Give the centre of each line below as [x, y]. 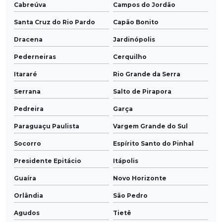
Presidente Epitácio [48, 161]
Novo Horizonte [140, 178]
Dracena [28, 40]
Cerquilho [130, 57]
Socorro [28, 144]
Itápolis [126, 161]
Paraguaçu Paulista [47, 126]
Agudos [27, 213]
